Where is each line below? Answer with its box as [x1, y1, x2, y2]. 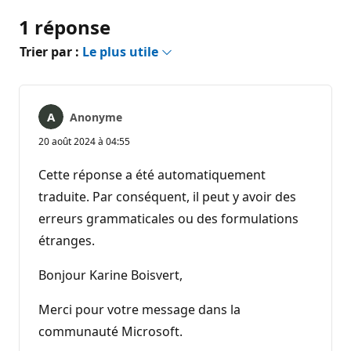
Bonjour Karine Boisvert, [38, 266, 183, 284]
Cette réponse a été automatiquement [38, 165, 266, 183]
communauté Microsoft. [38, 322, 183, 340]
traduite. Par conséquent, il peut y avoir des [38, 187, 296, 205]
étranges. [38, 231, 95, 249]
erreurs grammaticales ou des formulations [38, 209, 299, 227]
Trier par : [20, 42, 82, 60]
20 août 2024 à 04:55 [38, 134, 130, 148]
